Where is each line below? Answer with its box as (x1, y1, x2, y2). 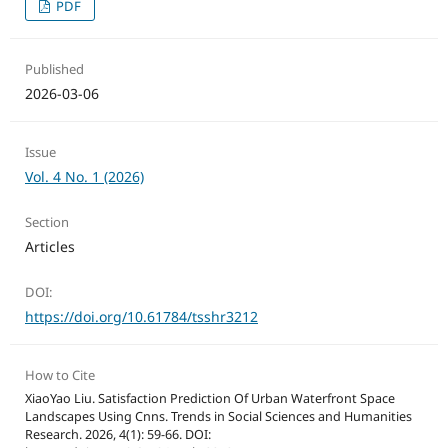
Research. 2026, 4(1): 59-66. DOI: (24, 426, 211, 444)
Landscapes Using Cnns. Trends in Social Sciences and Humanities (24, 408, 412, 426)
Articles (24, 237, 75, 257)
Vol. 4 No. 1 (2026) (24, 167, 144, 187)
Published (24, 60, 84, 79)
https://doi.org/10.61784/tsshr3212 (24, 307, 258, 327)
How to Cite (24, 366, 95, 385)
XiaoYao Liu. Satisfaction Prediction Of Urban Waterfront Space (24, 390, 395, 408)
